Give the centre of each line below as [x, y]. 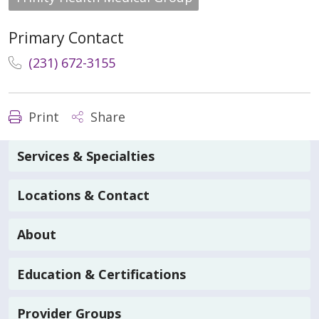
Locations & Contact [83, 195]
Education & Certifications [101, 274]
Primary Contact [66, 37]
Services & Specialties [86, 156]
